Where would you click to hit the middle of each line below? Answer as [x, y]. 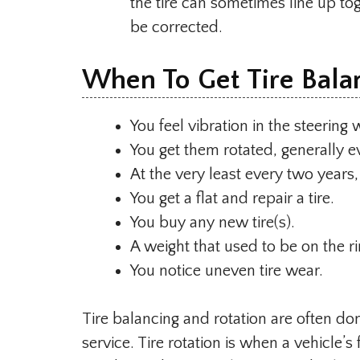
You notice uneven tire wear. [227, 270]
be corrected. [176, 27]
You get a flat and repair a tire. [232, 198]
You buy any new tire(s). [213, 222]
